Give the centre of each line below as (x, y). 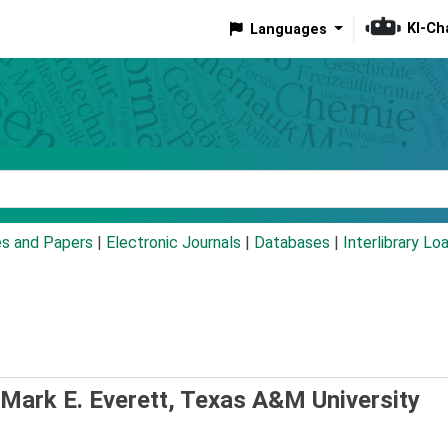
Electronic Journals (173, 243)
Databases (292, 243)
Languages (288, 29)
